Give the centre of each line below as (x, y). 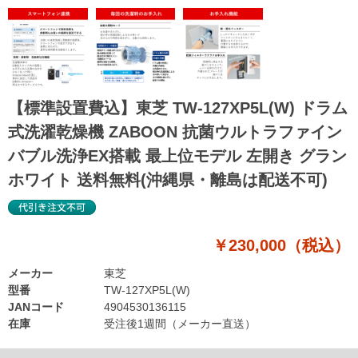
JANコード (36, 306)
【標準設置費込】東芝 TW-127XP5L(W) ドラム (178, 107)
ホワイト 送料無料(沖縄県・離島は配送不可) (168, 179)
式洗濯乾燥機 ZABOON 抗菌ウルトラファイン (175, 131)
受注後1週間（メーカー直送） (180, 323)
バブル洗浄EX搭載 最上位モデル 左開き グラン (177, 155)
